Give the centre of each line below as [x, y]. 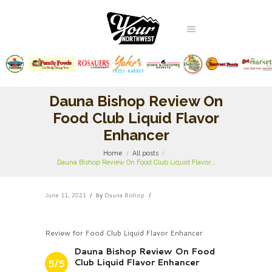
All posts [145, 153]
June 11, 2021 [66, 195]
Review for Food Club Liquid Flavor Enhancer [124, 233]
